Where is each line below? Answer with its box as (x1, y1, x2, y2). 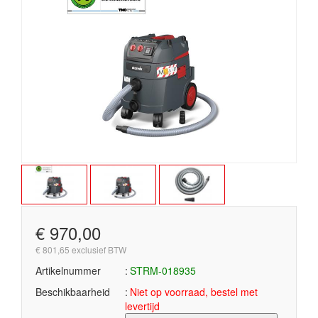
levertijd (125, 299, 160, 313)
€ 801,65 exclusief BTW (35, 243, 126, 256)
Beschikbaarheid (35, 285, 110, 299)
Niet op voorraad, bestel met (130, 285, 258, 299)
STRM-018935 (130, 263, 196, 278)
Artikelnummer (35, 263, 101, 278)
